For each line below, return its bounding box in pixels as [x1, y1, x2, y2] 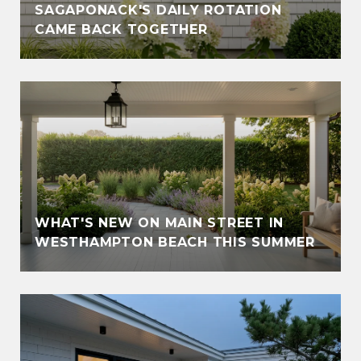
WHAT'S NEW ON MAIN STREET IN [35, 215, 284, 230]
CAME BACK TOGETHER [35, 22, 208, 37]
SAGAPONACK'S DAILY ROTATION [35, 2, 282, 18]
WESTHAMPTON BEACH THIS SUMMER [35, 234, 315, 250]
